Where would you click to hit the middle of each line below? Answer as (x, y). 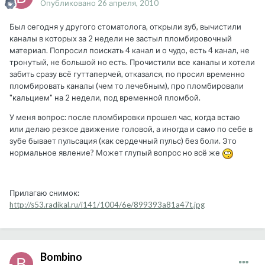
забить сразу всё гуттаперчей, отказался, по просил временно (127, 74)
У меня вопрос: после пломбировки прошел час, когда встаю (125, 117)
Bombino (61, 257)
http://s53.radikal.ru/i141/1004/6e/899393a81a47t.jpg (107, 205)
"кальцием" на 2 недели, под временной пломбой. (105, 98)
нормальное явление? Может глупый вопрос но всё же (116, 153)
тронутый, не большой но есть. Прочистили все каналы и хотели (132, 62)
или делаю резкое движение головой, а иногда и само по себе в (131, 129)
